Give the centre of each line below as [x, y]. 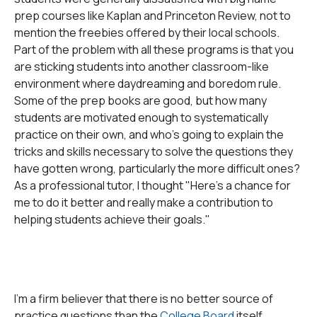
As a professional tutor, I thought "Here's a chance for [152, 185]
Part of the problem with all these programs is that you [154, 50]
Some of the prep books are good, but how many [140, 100]
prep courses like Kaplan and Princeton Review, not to [152, 16]
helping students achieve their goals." [112, 219]
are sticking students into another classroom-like [142, 67]
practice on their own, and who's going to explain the [149, 134]
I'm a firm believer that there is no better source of [144, 299]
